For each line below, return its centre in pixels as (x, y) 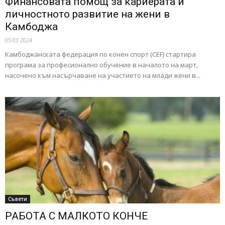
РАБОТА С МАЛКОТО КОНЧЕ (76, 216)
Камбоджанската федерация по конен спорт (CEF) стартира (100, 54)
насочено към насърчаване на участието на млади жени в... (103, 76)
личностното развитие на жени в (87, 14)
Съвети (18, 199)
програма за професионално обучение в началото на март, (101, 65)
